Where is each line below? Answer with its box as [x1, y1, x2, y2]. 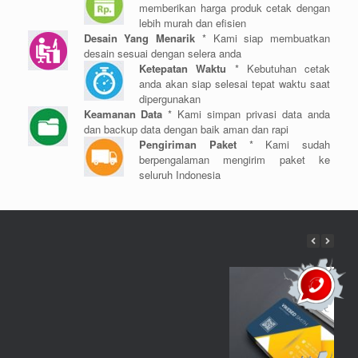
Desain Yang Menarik [83, 30, 195, 46]
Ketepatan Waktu [139, 60, 227, 76]
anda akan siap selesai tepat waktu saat [139, 75, 330, 91]
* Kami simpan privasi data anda [162, 105, 331, 121]
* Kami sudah [236, 136, 330, 152]
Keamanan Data [83, 105, 163, 121]
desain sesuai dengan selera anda [83, 45, 241, 61]
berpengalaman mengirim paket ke [139, 151, 330, 167]
